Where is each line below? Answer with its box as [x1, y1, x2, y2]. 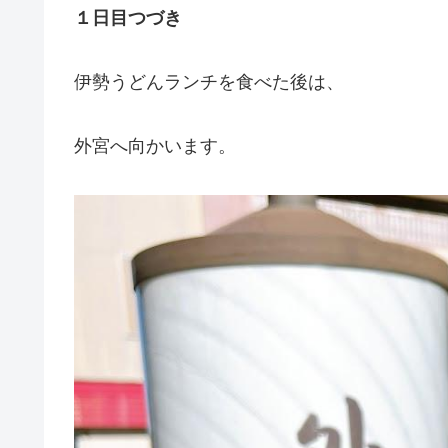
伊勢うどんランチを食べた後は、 [74, 72, 344, 93]
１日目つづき [74, 8, 182, 29]
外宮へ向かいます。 [74, 136, 236, 157]
